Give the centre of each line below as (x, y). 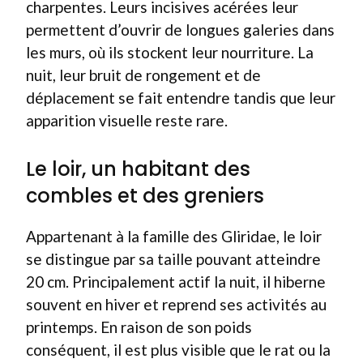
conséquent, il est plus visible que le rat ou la (178, 349)
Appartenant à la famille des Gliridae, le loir (174, 236)
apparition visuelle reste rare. (127, 120)
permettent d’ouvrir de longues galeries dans (180, 30)
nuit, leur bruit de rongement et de (143, 75)
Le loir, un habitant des (138, 169)
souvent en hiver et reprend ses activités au (176, 304)
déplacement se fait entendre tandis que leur (181, 98)
